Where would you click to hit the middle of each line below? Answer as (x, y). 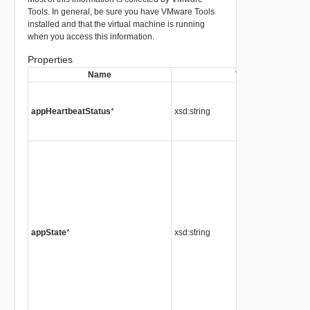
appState (48, 232)
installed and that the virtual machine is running (116, 24)
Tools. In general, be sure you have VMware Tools (121, 11)
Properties (50, 59)
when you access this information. (91, 36)
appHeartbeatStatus (71, 111)
